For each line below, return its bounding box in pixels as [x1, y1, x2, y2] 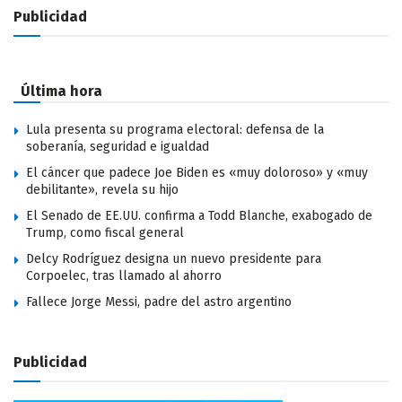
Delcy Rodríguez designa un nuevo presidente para [26, 251, 321, 267]
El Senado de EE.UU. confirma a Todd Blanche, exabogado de [26, 208, 372, 223]
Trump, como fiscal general [26, 225, 184, 240]
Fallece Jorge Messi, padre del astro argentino [26, 294, 292, 310]
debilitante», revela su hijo [26, 182, 179, 197]
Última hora [21, 83, 102, 100]
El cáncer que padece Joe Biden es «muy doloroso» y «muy [26, 165, 368, 180]
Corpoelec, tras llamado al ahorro [26, 268, 222, 284]
